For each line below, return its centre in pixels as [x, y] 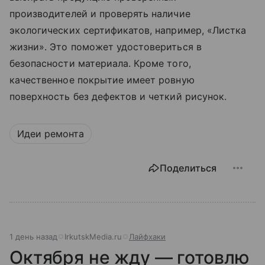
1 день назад [33, 236]
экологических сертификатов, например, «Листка [128, 30]
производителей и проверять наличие [100, 13]
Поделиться [188, 168]
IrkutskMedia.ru [93, 236]
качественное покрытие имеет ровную [102, 80]
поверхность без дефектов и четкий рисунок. [118, 96]
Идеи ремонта [51, 133]
